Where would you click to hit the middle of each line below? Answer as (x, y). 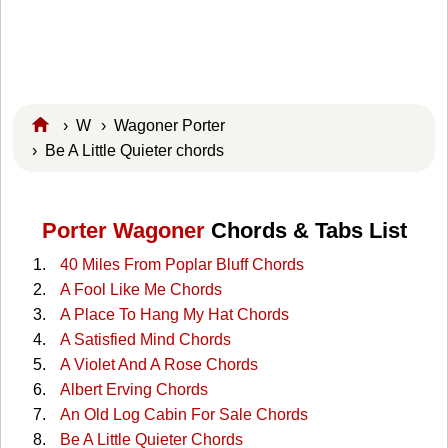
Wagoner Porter (169, 125)
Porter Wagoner (123, 231)
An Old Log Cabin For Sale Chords (183, 415)
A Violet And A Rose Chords (158, 365)
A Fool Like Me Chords (140, 290)
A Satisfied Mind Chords (145, 340)
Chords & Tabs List (305, 231)
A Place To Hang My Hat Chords (174, 315)
